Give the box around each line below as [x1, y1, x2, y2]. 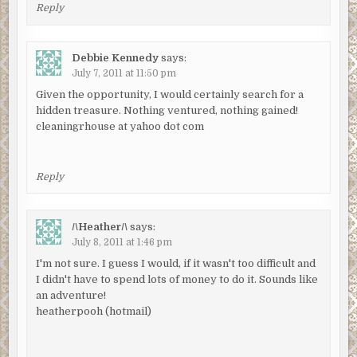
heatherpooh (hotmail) [35, 304, 151, 317]
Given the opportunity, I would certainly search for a [35, 88, 304, 101]
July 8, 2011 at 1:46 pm [71, 236, 172, 248]
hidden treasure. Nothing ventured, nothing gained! [35, 104, 298, 117]
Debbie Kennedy [71, 52, 159, 65]
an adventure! [35, 288, 106, 301]
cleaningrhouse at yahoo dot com [35, 120, 204, 133]
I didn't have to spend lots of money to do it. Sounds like [35, 273, 318, 285]
